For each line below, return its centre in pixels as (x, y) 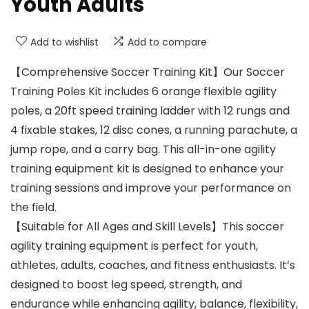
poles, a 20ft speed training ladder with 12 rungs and (150, 111)
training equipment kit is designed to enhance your (147, 169)
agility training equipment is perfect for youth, (134, 246)
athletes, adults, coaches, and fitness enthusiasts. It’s (153, 266)
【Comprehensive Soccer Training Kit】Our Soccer (148, 72)
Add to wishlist (64, 42)
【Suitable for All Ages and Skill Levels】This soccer (147, 227)
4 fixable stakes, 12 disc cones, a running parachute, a (154, 130)
